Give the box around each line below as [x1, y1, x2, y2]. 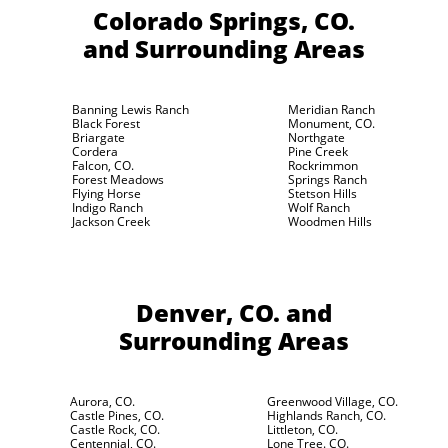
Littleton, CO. [266, 421, 338, 438]
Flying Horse [72, 185, 141, 202]
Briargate [72, 129, 125, 146]
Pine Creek [287, 143, 348, 160]
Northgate [287, 129, 345, 146]
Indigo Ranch [72, 199, 143, 216]
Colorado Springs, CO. [93, 4, 355, 37]
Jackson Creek [72, 213, 150, 230]
